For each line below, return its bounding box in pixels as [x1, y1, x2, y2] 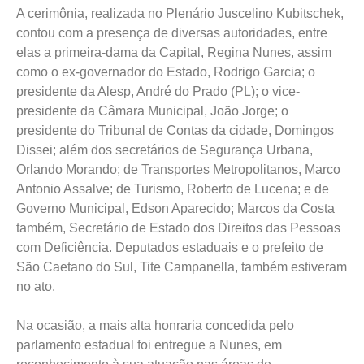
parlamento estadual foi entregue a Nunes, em [16, 338, 282, 352]
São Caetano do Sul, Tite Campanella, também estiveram [16, 260, 347, 274]
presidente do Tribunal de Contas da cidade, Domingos [16, 123, 334, 137]
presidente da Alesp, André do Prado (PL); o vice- [16, 84, 300, 98]
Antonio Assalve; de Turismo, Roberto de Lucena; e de [16, 182, 329, 196]
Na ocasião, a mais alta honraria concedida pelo [16, 318, 294, 332]
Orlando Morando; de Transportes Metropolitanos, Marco [16, 162, 340, 176]
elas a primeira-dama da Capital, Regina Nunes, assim [16, 45, 331, 59]
